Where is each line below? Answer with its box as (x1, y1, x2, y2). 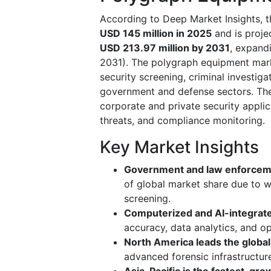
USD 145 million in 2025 (100, 27, 212, 39)
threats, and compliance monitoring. (100, 114, 265, 126)
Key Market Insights (100, 136, 259, 157)
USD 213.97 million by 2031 (100, 41, 230, 54)
